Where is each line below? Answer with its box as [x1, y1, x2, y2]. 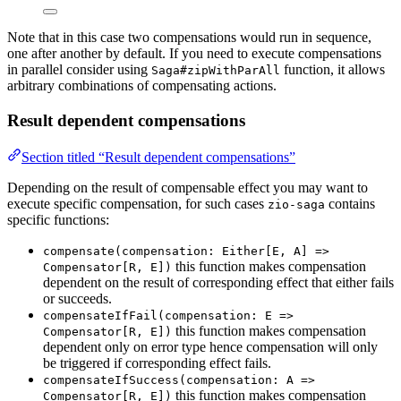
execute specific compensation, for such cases [7, 195, 268, 211]
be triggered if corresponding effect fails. [43, 354, 271, 371]
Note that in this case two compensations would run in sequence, [7, 30, 371, 46]
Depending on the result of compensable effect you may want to [7, 179, 368, 195]
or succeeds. [43, 290, 112, 306]
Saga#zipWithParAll [151, 64, 280, 78]
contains [325, 195, 375, 211]
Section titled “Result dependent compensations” [21, 149, 295, 165]
